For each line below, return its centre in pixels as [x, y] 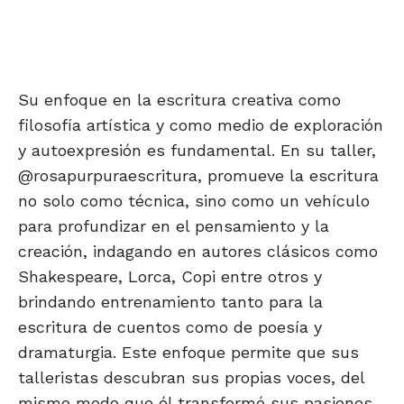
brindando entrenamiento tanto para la [170, 302]
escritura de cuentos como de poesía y [170, 327]
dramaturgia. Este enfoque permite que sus [188, 353]
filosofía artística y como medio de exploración [201, 125]
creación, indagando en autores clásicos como [198, 252]
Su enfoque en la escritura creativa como [179, 100]
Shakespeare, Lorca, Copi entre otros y [170, 277]
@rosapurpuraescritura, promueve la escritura [198, 176]
